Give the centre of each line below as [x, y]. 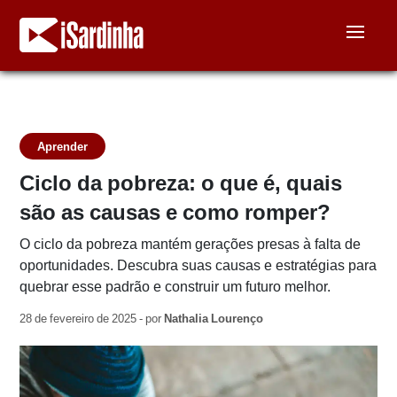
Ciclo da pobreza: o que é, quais [181, 183]
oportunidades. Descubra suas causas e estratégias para [198, 265]
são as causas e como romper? [175, 212]
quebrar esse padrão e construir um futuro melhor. [175, 287]
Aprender [63, 146]
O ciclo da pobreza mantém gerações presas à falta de [191, 244]
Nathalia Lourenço [214, 319]
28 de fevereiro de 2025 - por [92, 319]
